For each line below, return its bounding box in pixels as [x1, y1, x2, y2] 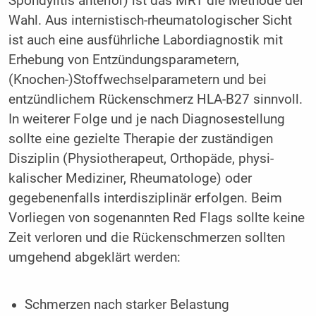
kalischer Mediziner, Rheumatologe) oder [8, 171, 252, 187]
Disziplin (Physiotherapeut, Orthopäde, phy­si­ [8, 151, 274, 167]
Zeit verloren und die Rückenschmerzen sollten [8, 230, 285, 246]
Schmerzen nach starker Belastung [25, 297, 230, 313]
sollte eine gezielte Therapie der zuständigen [8, 131, 273, 147]
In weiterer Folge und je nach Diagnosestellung [8, 111, 285, 128]
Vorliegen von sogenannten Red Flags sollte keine [8, 210, 305, 226]
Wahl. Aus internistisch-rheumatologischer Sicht [8, 13, 292, 29]
